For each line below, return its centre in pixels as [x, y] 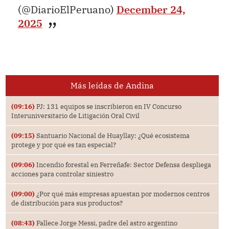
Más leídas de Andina [112, 85]
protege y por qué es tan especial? [63, 144]
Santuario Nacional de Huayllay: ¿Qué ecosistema [112, 135]
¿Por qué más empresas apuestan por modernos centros [122, 193]
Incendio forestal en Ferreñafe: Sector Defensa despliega [123, 164]
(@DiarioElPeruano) [67, 10]
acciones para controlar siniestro [62, 174]
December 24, [151, 10]
